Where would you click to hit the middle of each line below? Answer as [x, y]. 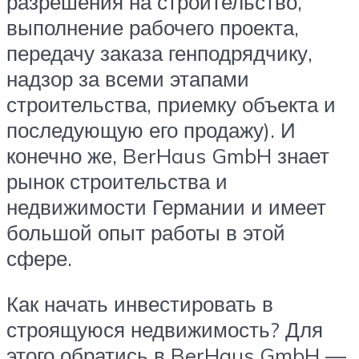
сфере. [39, 258]
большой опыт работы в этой [146, 232]
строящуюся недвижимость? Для [165, 330]
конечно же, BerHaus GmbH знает [168, 155]
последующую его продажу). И [151, 129]
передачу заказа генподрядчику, [159, 52]
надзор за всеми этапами [128, 78]
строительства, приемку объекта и [171, 104]
